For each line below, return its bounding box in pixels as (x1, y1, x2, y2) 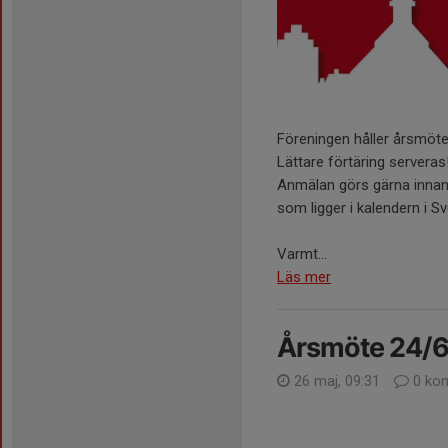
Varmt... (277, 244, 327, 263)
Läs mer (277, 267, 331, 286)
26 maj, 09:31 (290, 371, 384, 390)
